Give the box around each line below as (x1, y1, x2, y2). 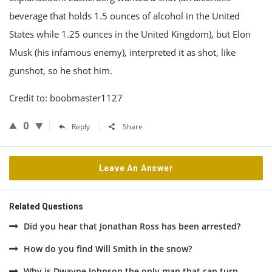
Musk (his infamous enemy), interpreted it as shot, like (9, 46, 236, 58)
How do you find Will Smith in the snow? (24, 243, 192, 254)
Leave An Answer (98, 163, 174, 173)
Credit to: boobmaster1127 (9, 92, 123, 104)
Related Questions (9, 202, 83, 211)
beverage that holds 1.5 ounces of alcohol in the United (9, 10, 240, 22)
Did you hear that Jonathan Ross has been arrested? (24, 220, 240, 232)
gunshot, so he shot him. (9, 64, 112, 76)
